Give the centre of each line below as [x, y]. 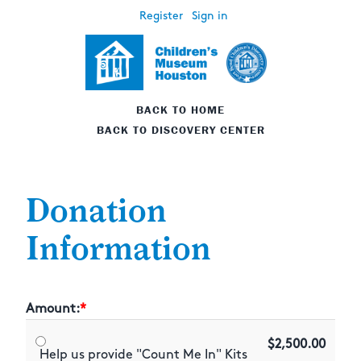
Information [118, 249]
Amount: [53, 309]
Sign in [210, 16]
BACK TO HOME [180, 110]
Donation [96, 211]
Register [161, 16]
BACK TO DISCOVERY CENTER [180, 130]
